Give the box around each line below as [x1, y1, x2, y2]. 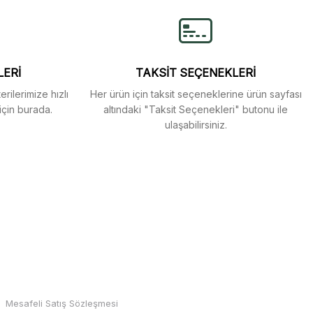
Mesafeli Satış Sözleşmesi [6, 298, 118, 309]
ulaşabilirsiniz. [164, 119, 227, 131]
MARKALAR [6, 265, 57, 277]
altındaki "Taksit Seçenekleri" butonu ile [103, 103, 288, 115]
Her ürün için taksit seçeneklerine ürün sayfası [89, 88, 302, 100]
